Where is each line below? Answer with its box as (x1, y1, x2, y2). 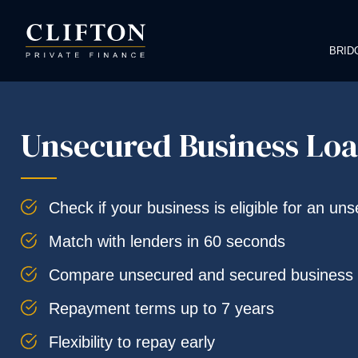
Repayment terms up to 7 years (48, 300, 274, 318)
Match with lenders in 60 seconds (48, 233, 285, 251)
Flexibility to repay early (48, 333, 215, 352)
